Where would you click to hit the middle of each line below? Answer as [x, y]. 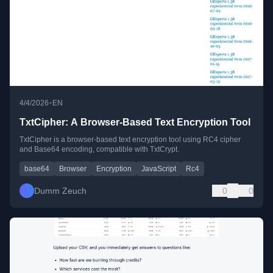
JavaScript [159, 169]
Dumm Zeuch [60, 191]
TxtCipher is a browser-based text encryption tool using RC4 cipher [130, 140]
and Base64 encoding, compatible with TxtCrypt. [99, 150]
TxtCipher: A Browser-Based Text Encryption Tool [135, 122]
